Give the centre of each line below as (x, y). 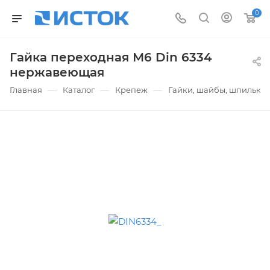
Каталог (79, 90)
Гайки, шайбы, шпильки (217, 90)
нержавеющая (57, 73)
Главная (26, 90)
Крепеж (131, 90)
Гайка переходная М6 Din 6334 (111, 58)
